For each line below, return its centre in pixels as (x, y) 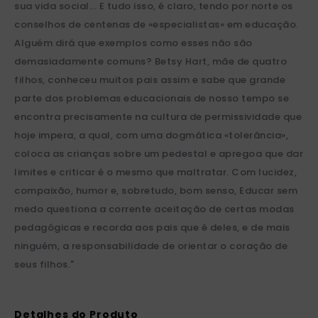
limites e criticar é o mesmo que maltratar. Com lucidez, (155, 172)
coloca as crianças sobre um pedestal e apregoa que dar (159, 154)
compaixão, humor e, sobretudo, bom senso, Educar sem (156, 191)
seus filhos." (44, 265)
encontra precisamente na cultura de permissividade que (158, 117)
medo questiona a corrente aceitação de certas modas (154, 209)
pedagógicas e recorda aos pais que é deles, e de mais (152, 228)
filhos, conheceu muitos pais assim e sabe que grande (150, 80)
